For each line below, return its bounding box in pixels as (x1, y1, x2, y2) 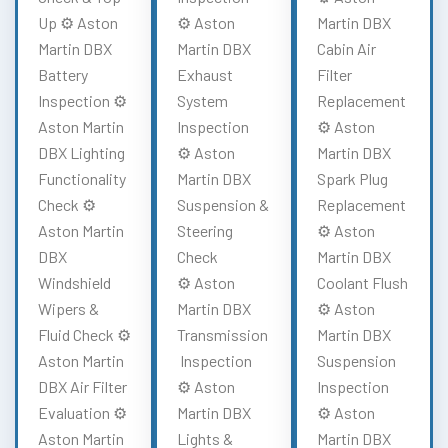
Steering (177, 220, 234, 240)
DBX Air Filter (38, 376, 127, 396)
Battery (38, 64, 88, 84)
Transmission (177, 324, 269, 344)
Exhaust (177, 64, 234, 84)
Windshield (38, 272, 111, 292)
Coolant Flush (316, 272, 408, 292)
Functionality (38, 168, 126, 188)
